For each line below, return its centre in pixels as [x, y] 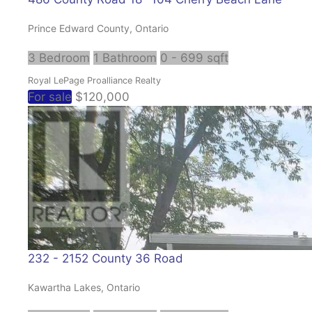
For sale [50, 96]
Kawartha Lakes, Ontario [84, 287]
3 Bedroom [59, 57]
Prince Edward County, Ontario [98, 28]
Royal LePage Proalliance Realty [94, 80]
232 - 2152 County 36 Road [106, 258]
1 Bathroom [125, 57]
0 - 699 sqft [194, 57]
